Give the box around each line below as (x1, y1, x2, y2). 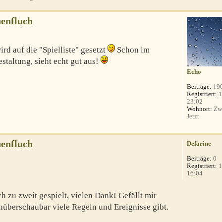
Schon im (115, 45, 150, 55)
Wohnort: (187, 105, 213, 113)
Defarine (187, 140, 212, 148)
